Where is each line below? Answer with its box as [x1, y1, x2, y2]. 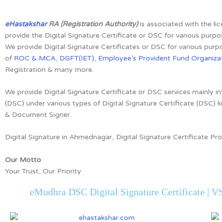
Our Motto [5, 155, 41, 164]
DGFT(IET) [59, 54, 94, 62]
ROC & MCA [14, 54, 55, 62]
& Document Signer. [5, 110, 71, 119]
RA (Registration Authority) [47, 19, 140, 28]
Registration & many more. [5, 65, 94, 74]
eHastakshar [5, 19, 47, 28]
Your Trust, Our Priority [5, 166, 81, 175]
